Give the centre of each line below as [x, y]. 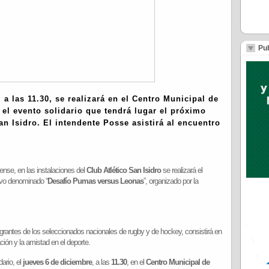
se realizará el [182, 170]
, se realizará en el [91, 99]
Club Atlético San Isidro [124, 170]
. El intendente [70, 123]
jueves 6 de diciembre [57, 262]
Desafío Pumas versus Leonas [95, 181]
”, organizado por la [171, 181]
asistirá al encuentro [175, 123]
